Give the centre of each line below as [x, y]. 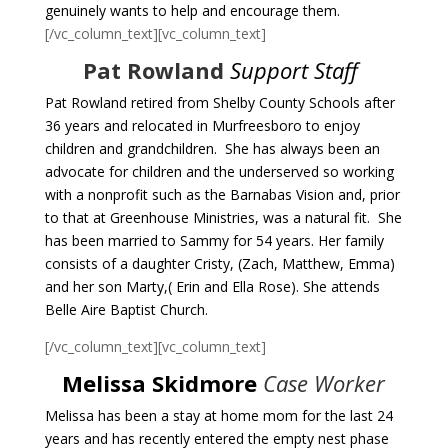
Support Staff [297, 70]
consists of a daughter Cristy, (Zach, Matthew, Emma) [219, 263]
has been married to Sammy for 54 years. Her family [214, 240]
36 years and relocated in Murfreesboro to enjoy [202, 125]
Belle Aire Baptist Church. [126, 309]
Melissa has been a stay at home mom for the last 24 [218, 415]
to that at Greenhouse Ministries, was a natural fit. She [223, 217]
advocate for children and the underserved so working [219, 171]
